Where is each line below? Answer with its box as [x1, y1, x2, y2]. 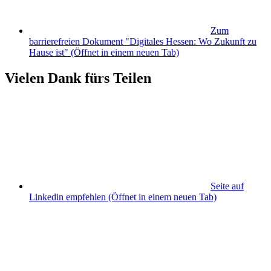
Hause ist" [29, 47, 68, 57]
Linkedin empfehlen [29, 191, 106, 202]
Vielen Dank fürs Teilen [5, 70, 151, 86]
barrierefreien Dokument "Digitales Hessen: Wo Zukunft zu [29, 36, 256, 47]
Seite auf [211, 180, 244, 191]
